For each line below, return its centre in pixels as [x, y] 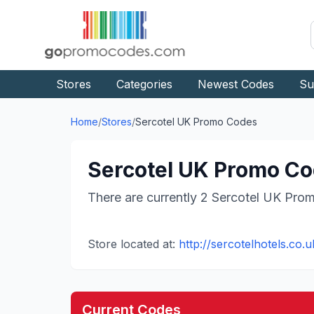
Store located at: [131, 244]
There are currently [144, 197]
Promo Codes [224, 121]
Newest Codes [236, 84]
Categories [144, 84]
